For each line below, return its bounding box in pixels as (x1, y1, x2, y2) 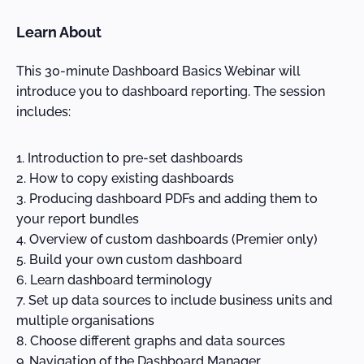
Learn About (16, 24, 102, 41)
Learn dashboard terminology (30, 271, 212, 288)
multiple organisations (16, 312, 154, 328)
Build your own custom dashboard (29, 251, 242, 267)
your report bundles (16, 210, 139, 227)
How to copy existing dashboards (29, 170, 234, 186)
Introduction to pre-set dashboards (28, 149, 243, 166)
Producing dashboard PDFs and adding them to (29, 190, 318, 206)
